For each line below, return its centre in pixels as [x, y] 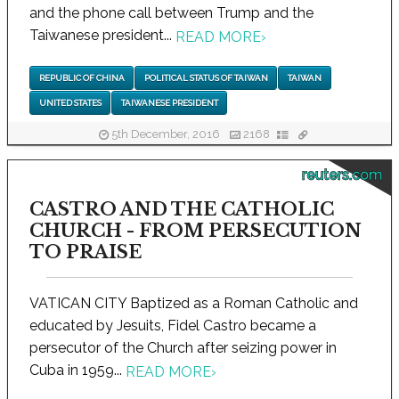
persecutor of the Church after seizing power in [183, 348]
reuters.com [342, 175]
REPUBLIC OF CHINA [81, 77]
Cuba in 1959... [77, 370]
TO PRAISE [85, 252]
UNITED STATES [70, 103]
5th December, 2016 [166, 134]
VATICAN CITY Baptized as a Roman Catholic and [194, 304]
